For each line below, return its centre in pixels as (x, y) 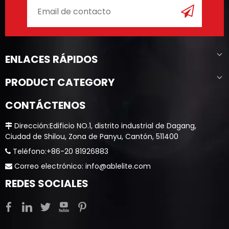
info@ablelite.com (118, 166)
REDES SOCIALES (47, 184)
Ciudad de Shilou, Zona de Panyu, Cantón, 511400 (92, 137)
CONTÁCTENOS (45, 106)
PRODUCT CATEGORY (60, 83)
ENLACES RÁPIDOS (52, 60)
